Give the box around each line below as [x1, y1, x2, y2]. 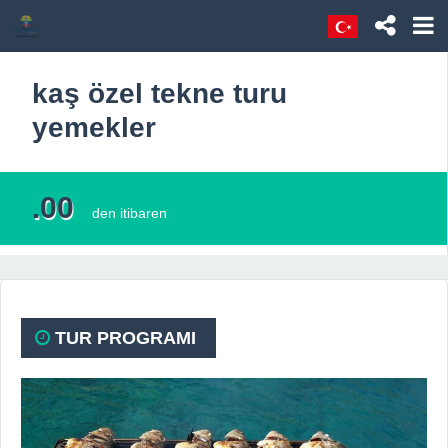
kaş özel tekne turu [32, 78, 287, 109]
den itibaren [92, 205, 167, 221]
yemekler [32, 112, 156, 143]
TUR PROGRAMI [50, 328, 196, 348]
